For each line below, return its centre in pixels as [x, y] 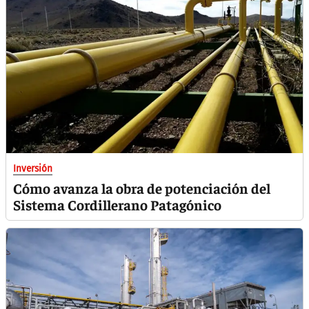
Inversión [33, 168]
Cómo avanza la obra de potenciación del [142, 188]
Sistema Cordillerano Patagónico [117, 204]
